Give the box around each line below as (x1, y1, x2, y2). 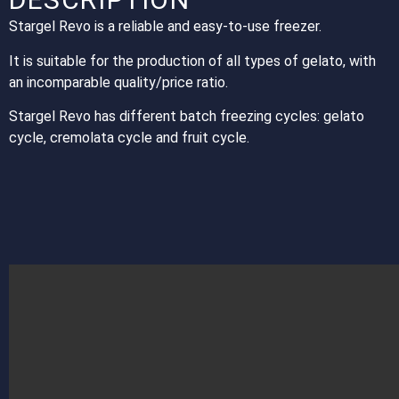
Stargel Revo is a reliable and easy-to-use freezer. (9, 18, 322, 36)
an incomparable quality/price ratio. (9, 73, 228, 91)
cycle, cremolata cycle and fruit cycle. (9, 129, 249, 147)
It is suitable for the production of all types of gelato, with (9, 52, 376, 69)
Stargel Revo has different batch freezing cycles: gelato (9, 108, 364, 126)
